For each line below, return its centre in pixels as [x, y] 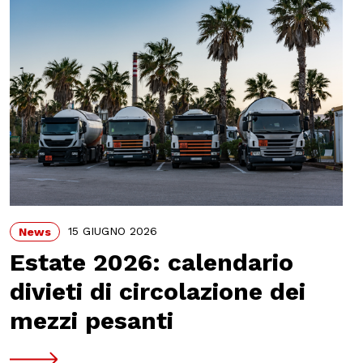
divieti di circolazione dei [157, 292]
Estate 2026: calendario [151, 263]
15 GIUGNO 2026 [112, 231]
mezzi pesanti [91, 321]
